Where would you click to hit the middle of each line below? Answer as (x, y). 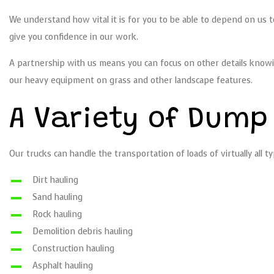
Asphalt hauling (62, 266)
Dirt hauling (55, 180)
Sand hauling (57, 198)
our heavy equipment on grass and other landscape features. (132, 81)
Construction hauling (73, 249)
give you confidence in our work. (75, 37)
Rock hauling (58, 215)
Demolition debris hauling (82, 232)
